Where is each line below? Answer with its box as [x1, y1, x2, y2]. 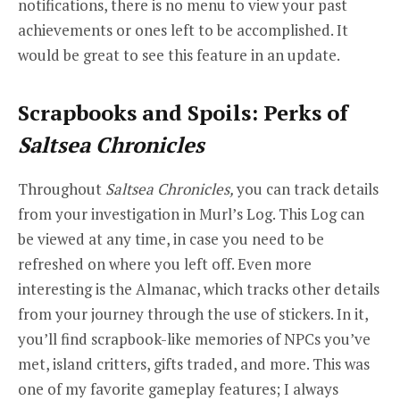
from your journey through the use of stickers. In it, [18, 303, 368, 324]
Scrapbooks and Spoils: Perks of [18, 97, 348, 127]
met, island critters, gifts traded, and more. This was [18, 353, 370, 374]
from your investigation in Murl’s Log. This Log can [18, 203, 364, 224]
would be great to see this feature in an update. [18, 44, 343, 65]
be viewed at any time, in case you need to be [18, 228, 324, 249]
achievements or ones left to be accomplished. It [18, 19, 348, 40]
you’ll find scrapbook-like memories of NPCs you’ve [18, 328, 371, 349]
